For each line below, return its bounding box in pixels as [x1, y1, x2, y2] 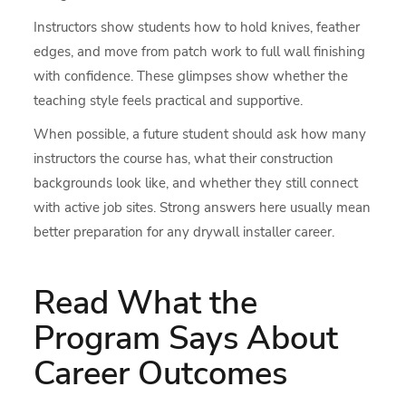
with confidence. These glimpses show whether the [34, 66, 349, 85]
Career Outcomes [34, 351, 288, 396]
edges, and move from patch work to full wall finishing [34, 42, 366, 61]
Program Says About [34, 315, 339, 361]
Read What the [34, 280, 258, 325]
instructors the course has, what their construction [34, 149, 334, 168]
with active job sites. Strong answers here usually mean [34, 198, 372, 217]
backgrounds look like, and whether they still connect [34, 173, 359, 192]
